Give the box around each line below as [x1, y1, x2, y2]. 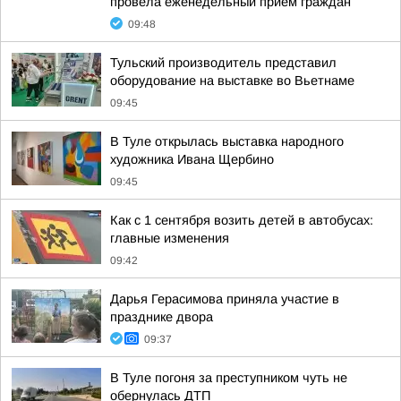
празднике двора [110, 310, 213, 324]
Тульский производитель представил [110, 55, 337, 70]
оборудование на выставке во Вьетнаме [110, 73, 354, 88]
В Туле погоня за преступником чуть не [110, 371, 347, 385]
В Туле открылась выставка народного [110, 134, 344, 149]
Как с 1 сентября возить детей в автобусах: [110, 213, 373, 227]
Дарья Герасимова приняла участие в [110, 292, 339, 306]
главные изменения [110, 231, 229, 245]
